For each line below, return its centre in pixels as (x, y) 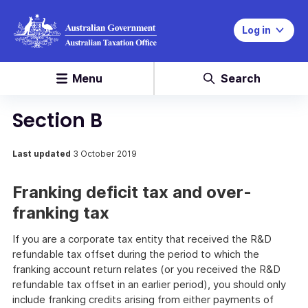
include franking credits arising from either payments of (143, 299)
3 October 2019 (105, 154)
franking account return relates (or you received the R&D (146, 269)
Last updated (43, 154)
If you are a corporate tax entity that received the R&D (142, 239)
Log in (256, 30)
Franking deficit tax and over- (132, 192)
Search (240, 78)
